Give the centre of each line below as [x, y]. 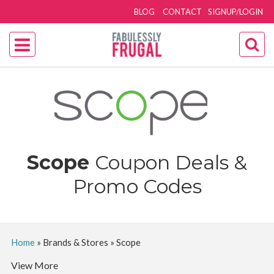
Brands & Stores [75, 242]
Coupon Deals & [171, 162]
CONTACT [183, 12]
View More [34, 265]
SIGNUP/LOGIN [236, 12]
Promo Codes [137, 186]
